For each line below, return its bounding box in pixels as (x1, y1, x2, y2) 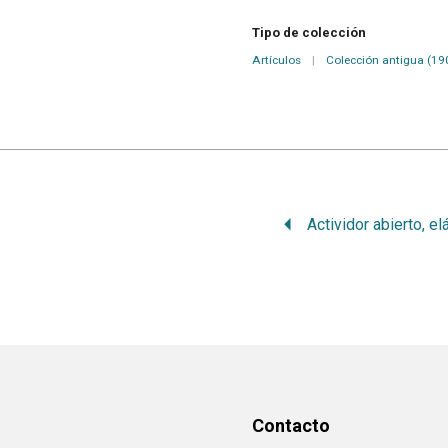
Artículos (252, 53, 301, 68)
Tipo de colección (252, 25, 366, 41)
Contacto (252, 415, 330, 437)
